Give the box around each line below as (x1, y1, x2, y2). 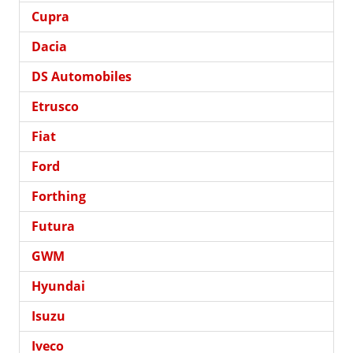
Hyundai (32, 277, 85, 295)
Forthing (32, 187, 86, 205)
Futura (32, 217, 75, 235)
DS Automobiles (32, 67, 132, 85)
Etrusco (32, 97, 79, 115)
